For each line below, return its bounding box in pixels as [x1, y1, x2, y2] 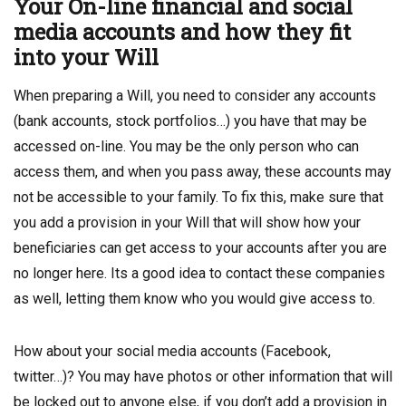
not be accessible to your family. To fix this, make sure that [14, 188, 383, 206]
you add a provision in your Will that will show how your [14, 214, 361, 231]
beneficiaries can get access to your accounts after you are [14, 239, 387, 256]
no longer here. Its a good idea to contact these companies [14, 265, 385, 282]
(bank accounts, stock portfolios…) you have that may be [14, 112, 367, 130]
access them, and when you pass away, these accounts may [14, 163, 391, 180]
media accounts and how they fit [14, 17, 351, 46]
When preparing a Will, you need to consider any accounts [14, 87, 376, 104]
